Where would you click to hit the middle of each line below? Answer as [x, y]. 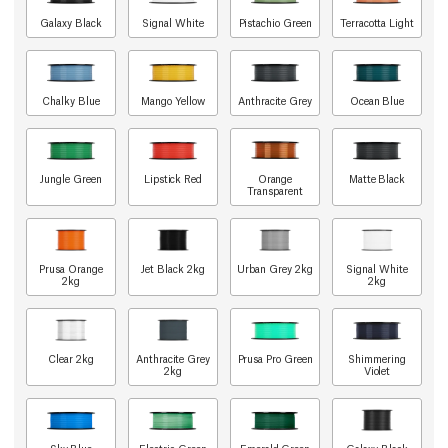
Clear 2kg [71, 358]
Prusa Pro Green [275, 358]
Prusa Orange [71, 268]
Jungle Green [71, 178]
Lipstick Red [173, 178]
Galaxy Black [71, 22]
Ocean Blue [377, 100]
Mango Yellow [173, 100]
